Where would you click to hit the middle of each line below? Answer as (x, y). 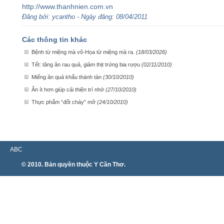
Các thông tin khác (54, 39)
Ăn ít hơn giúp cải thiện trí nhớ (68, 89)
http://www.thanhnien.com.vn (67, 6)
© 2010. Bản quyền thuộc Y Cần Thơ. (73, 164)
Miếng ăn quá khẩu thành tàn (67, 77)
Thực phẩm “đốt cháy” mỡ (64, 102)
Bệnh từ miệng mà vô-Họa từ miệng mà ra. (84, 52)
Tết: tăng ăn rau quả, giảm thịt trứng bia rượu (86, 64)
